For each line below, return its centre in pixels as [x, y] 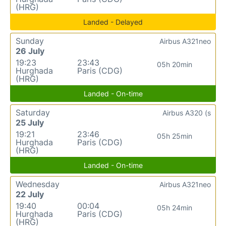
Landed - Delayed [113, 22]
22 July [30, 194]
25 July [30, 122]
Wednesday [38, 184]
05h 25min [174, 136]
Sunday [30, 41]
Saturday [33, 112]
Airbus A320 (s [187, 112]
